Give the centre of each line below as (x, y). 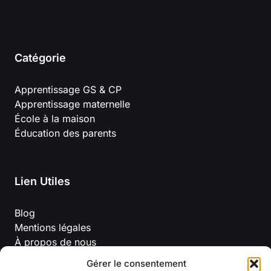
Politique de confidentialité (77, 257)
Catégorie (40, 58)
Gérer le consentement (136, 263)
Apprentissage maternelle (72, 104)
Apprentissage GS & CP (68, 90)
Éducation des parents (65, 133)
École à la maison (55, 119)
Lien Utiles (42, 181)
